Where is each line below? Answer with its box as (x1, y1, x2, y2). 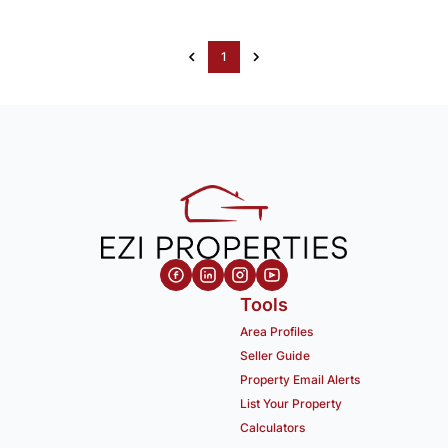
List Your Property (240, 396, 342, 412)
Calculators (240, 420, 305, 436)
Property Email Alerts (240, 372, 360, 388)
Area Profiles (240, 324, 313, 340)
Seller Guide (240, 348, 310, 364)
